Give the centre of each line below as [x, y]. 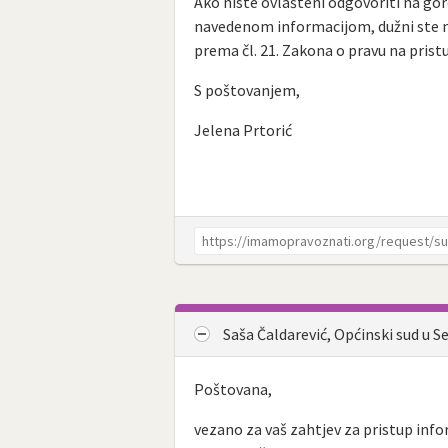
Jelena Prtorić [243, 130]
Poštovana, [233, 388]
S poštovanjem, [247, 90]
